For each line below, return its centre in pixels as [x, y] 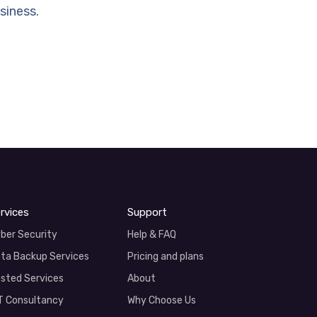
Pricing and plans [165, 257]
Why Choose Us [161, 300]
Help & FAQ [151, 235]
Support [147, 212]
